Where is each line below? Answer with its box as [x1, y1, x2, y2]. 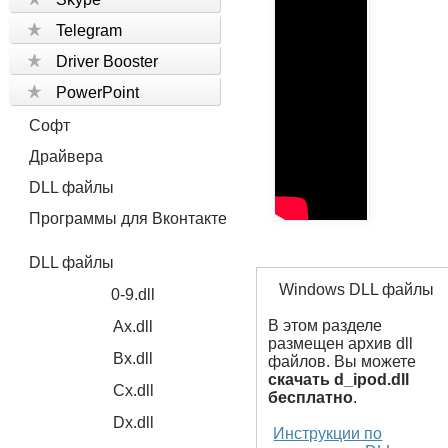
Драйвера [29, 148, 104, 165]
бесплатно [268, 389, 354, 406]
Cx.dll [112, 382, 154, 399]
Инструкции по [273, 425, 383, 442]
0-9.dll [111, 286, 156, 303]
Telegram [56, 22, 123, 39]
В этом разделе [268, 317, 383, 334]
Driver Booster [56, 53, 159, 70]
